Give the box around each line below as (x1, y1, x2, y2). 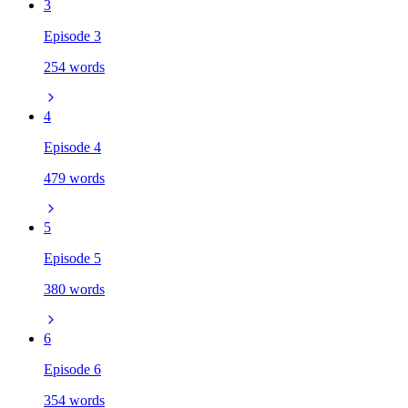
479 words (44, 169, 105, 186)
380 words (44, 280, 105, 297)
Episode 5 (44, 250, 101, 266)
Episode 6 (44, 361, 101, 377)
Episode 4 (44, 138, 101, 155)
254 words (44, 58, 105, 75)
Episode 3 (44, 27, 101, 44)
